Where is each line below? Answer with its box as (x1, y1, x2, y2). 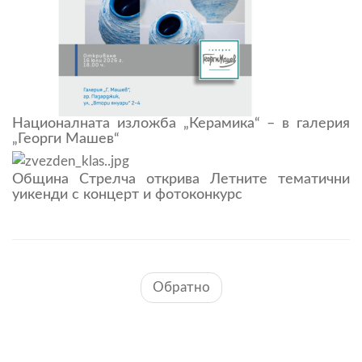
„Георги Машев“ (12, 131, 120, 146)
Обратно (152, 280, 210, 294)
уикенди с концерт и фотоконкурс (12, 187, 242, 202)
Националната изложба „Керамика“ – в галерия (12, 116, 350, 131)
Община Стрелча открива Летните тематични (12, 171, 350, 187)
